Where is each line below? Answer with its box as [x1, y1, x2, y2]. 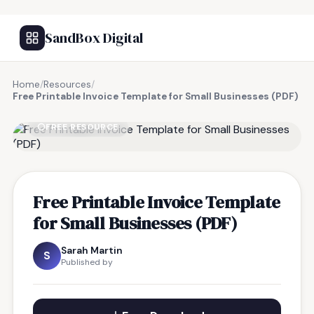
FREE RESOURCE [46, 121, 118, 132]
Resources [43, 78, 91, 90]
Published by [61, 257, 113, 268]
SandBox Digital [45, 28, 143, 48]
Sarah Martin [61, 244, 123, 257]
